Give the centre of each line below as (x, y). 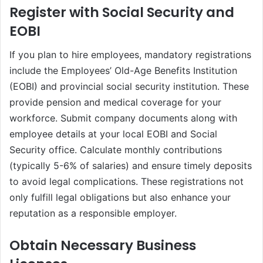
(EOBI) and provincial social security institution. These (129, 87)
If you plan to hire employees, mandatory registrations (130, 55)
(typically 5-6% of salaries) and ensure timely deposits (131, 166)
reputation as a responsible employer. (93, 213)
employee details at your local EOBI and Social (113, 134)
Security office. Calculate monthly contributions (116, 150)
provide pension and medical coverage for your (115, 102)
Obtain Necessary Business (103, 246)
